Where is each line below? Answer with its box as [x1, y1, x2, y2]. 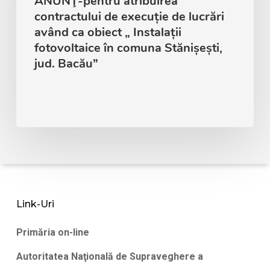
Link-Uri [16, 198, 54, 210]
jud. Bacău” [34, 55, 98, 72]
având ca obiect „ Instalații [34, 24, 181, 40]
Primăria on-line [16, 227, 89, 239]
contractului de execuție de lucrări [34, 8, 224, 25]
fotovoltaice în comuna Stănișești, [34, 39, 222, 56]
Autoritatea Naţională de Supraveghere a [16, 251, 203, 263]
